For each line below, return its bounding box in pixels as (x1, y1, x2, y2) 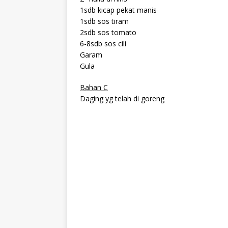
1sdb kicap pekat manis (80, 5, 157, 15)
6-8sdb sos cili (80, 39, 126, 49)
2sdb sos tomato (80, 27, 136, 38)
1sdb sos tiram (80, 16, 129, 26)
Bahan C (80, 82, 108, 93)
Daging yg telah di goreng (80, 94, 164, 104)
